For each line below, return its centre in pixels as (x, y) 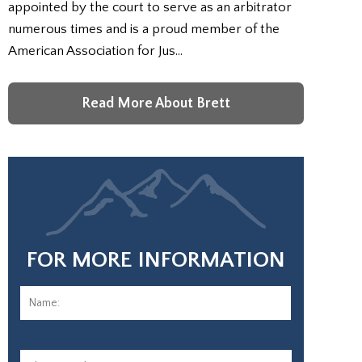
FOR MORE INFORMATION (156, 260)
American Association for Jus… (95, 51)
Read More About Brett (156, 103)
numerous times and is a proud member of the (144, 29)
